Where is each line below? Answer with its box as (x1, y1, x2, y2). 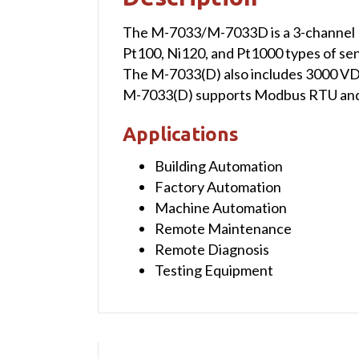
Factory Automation (155, 177, 281, 196)
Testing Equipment (155, 260, 273, 279)
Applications (123, 123, 239, 145)
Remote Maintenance (155, 219, 292, 237)
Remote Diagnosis (155, 240, 269, 258)
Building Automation (155, 156, 283, 175)
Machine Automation (155, 198, 287, 216)
